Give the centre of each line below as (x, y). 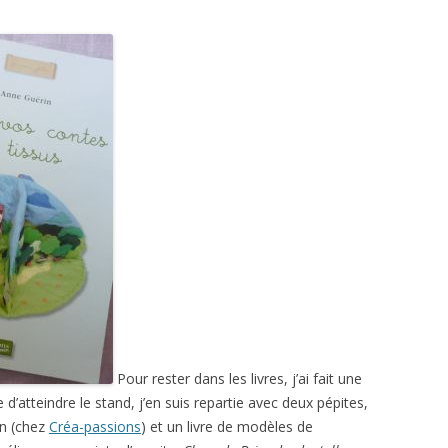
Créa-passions (95, 426)
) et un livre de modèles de (227, 426)
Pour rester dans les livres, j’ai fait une (237, 378)
